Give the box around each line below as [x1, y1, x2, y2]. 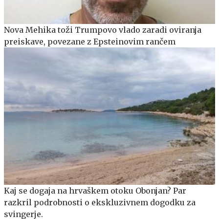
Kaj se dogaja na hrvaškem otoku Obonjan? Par [4, 186, 186, 196]
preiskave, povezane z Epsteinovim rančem [4, 37, 175, 47]
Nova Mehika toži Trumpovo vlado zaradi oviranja [4, 25, 201, 35]
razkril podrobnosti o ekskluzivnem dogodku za [4, 197, 196, 208]
